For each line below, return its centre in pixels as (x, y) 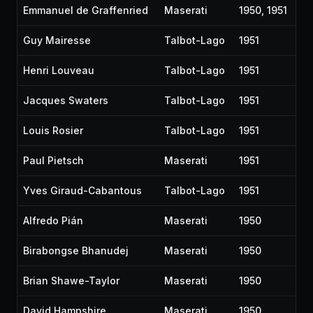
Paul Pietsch (53, 160)
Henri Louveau (59, 70)
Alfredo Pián (53, 220)
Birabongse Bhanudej (76, 250)
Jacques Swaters (66, 100)
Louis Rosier (53, 130)
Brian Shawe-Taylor (71, 281)
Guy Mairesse (57, 40)
